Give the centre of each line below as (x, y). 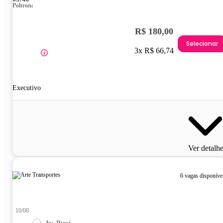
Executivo (27, 88)
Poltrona (23, 5)
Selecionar (202, 44)
